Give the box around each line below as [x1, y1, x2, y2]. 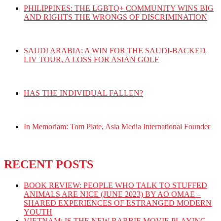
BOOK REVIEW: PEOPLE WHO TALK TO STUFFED [24, 181, 207, 190]
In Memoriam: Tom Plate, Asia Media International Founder [24, 122, 210, 131]
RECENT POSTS [4, 158, 93, 171]
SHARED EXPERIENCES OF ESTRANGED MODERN [24, 199, 212, 208]
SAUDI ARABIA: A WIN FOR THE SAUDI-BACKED [24, 46, 206, 55]
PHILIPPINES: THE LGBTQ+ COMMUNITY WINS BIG [24, 4, 214, 13]
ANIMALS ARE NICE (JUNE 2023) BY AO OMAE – [24, 190, 201, 199]
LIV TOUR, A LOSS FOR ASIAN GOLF [24, 55, 159, 64]
